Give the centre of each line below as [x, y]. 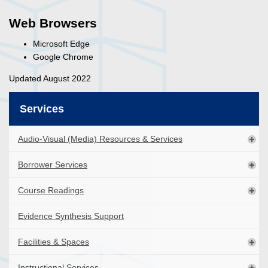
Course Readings [51, 191]
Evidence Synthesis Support [71, 216]
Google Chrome [63, 57]
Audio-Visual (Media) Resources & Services [100, 139]
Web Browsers [53, 23]
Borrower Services [53, 165]
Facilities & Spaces [54, 242]
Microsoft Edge [61, 44]
